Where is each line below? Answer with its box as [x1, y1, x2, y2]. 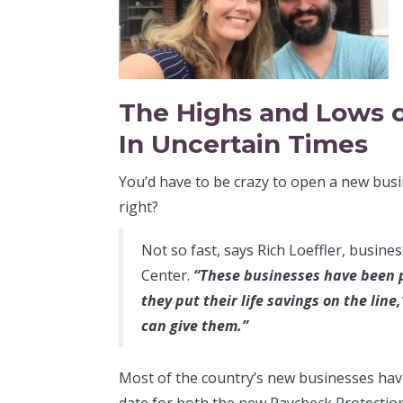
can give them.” [141, 316, 248, 336]
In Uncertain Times [119, 129, 368, 159]
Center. [141, 265, 193, 285]
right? [119, 197, 158, 217]
